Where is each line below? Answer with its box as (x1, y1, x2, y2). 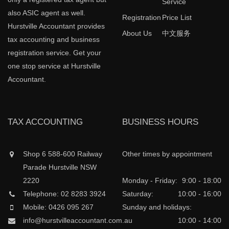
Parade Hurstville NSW (23, 163, 97, 172)
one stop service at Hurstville (8, 62, 101, 71)
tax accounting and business (8, 35, 100, 44)
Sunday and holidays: (122, 203, 192, 212)
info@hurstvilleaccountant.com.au (23, 216, 132, 225)
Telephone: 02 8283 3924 (23, 190, 106, 198)
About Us (122, 29, 152, 38)
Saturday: (122, 190, 153, 198)
